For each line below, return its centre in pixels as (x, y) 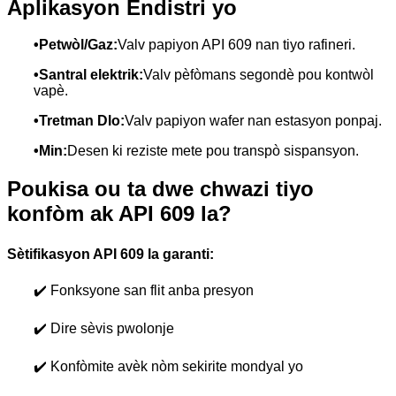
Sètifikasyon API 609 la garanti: (110, 255)
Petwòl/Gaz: (78, 45)
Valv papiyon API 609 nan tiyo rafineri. (236, 45)
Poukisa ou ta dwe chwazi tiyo (160, 189)
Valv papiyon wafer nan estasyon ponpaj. (253, 121)
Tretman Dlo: (82, 121)
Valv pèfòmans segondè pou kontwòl (259, 75)
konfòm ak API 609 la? (119, 214)
